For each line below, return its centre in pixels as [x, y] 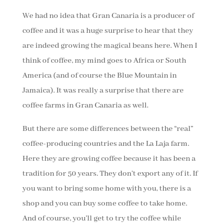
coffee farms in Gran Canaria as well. [85, 106]
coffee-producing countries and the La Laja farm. [106, 144]
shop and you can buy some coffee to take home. [105, 204]
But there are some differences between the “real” [108, 129]
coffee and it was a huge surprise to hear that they [108, 31]
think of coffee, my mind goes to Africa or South [104, 61]
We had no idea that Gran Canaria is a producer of [108, 16]
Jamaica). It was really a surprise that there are [103, 91]
